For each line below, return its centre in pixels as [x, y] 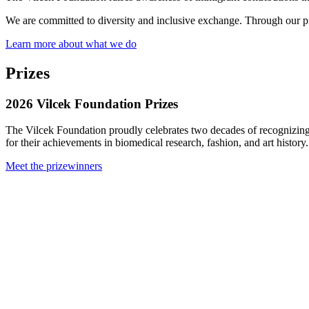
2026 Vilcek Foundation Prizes [92, 103]
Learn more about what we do [71, 43]
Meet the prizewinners [54, 166]
